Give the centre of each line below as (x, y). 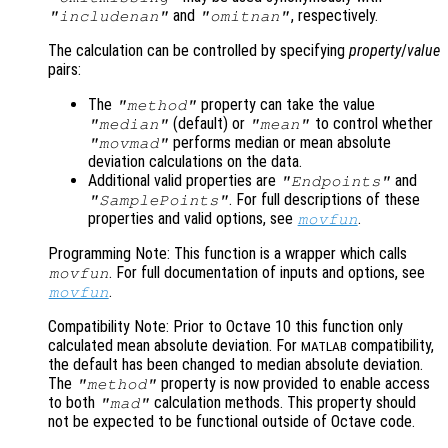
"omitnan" (244, 16)
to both (73, 403)
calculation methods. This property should (283, 403)
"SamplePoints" (158, 200)
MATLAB (324, 347)
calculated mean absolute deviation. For (174, 346)
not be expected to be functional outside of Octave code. (231, 422)
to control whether (371, 124)
